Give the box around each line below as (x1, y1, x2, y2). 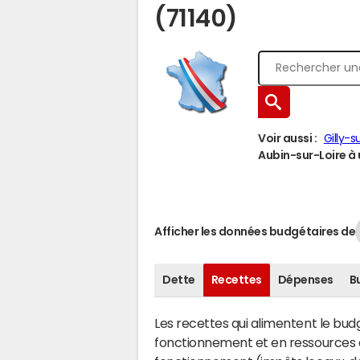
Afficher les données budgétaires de (154, 225, 356, 237)
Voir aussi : (258, 133, 317, 144)
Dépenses (277, 274, 333, 285)
